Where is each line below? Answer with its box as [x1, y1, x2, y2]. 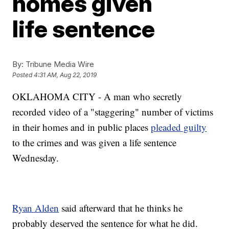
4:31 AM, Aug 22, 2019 [34, 71, 97, 79]
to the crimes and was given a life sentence [12, 135, 177, 149]
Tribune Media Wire [24, 59, 95, 69]
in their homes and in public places [12, 120, 151, 133]
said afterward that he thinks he [59, 201, 183, 214]
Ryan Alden [12, 201, 59, 214]
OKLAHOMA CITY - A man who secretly [12, 89, 182, 103]
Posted [12, 71, 34, 79]
